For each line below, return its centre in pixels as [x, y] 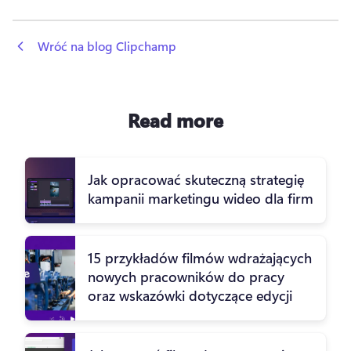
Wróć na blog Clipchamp [107, 45]
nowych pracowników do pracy [186, 276]
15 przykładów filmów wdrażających [200, 257]
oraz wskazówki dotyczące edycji [190, 295]
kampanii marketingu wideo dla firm [201, 198]
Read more [175, 119]
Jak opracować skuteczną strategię [196, 179]
